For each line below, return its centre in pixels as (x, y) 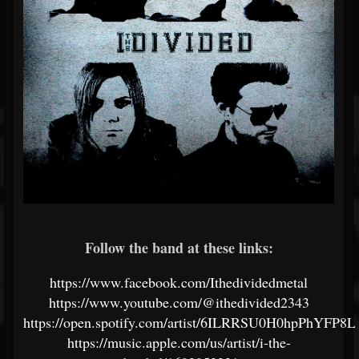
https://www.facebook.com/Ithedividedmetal (179, 282)
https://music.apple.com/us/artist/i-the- (179, 342)
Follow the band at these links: (179, 247)
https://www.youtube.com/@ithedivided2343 (179, 302)
